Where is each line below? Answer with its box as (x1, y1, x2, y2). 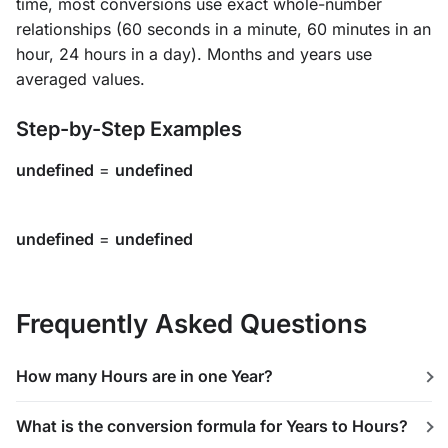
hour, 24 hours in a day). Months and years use (16, 44, 372, 64)
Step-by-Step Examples (16, 117, 242, 141)
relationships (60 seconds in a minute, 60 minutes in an (16, 19, 431, 39)
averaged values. (16, 69, 145, 89)
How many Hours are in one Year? (16, 366, 273, 386)
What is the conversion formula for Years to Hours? (16, 416, 408, 436)
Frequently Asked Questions (16, 308, 367, 339)
